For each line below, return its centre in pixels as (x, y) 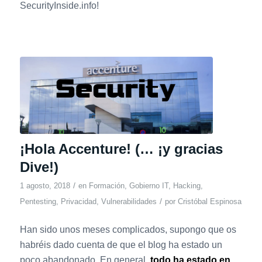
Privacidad (78, 202)
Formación (106, 186)
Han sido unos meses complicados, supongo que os (128, 229)
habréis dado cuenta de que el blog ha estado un (121, 244)
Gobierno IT (149, 186)
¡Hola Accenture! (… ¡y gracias (121, 149)
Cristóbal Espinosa (209, 202)
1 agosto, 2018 (45, 186)
